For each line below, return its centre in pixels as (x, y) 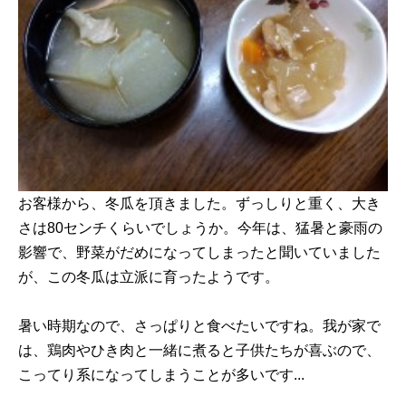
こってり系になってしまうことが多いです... (161, 374)
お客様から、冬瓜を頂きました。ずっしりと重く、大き (199, 203)
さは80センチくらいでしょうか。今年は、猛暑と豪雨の (200, 227)
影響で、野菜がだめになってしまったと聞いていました (199, 252)
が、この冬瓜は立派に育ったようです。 (149, 276)
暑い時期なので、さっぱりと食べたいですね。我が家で (199, 325)
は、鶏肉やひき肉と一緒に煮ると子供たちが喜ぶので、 (199, 350)
